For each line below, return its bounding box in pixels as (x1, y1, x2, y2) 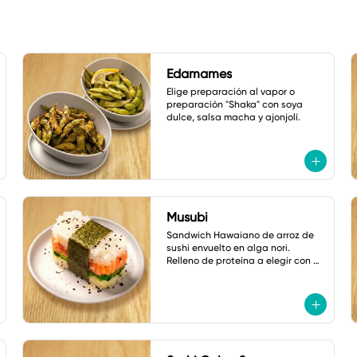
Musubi (167, 210, 208, 225)
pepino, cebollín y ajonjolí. (167, 268, 284, 279)
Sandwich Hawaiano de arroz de (167, 229, 314, 241)
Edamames (167, 66, 232, 81)
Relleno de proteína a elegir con (167, 255, 311, 266)
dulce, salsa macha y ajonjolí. (167, 112, 300, 123)
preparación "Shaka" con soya (167, 99, 303, 110)
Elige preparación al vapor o (167, 86, 295, 97)
